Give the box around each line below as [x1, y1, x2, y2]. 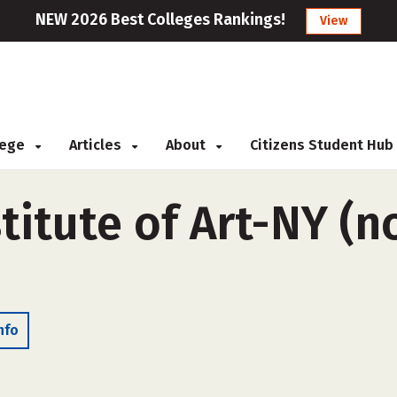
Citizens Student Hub [250, 136, 393, 153]
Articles [69, 136, 125, 153]
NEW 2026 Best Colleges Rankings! [35, 10, 285, 29]
